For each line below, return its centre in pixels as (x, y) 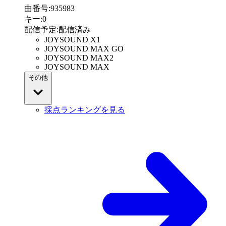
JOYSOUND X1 (72, 40)
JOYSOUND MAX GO (84, 49)
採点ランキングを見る (85, 110)
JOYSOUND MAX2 (79, 58)
